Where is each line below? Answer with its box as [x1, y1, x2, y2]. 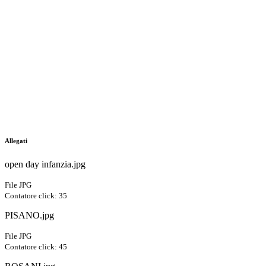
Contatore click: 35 [5, 191, 67, 201]
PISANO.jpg [5, 210, 54, 221]
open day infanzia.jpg [5, 159, 85, 170]
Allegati [5, 137, 27, 145]
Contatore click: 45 [5, 242, 67, 252]
